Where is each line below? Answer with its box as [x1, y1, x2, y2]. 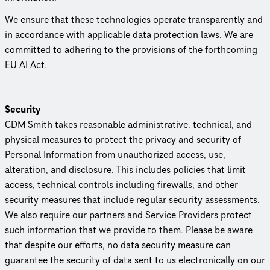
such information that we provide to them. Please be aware [5, 223, 253, 237]
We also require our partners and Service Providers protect [5, 208, 252, 222]
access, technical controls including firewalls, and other [5, 178, 238, 192]
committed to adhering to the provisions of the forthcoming [5, 43, 257, 57]
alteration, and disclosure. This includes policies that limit [5, 163, 246, 177]
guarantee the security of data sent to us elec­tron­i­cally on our [5, 253, 265, 267]
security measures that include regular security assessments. [5, 193, 260, 207]
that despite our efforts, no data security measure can [5, 238, 231, 252]
